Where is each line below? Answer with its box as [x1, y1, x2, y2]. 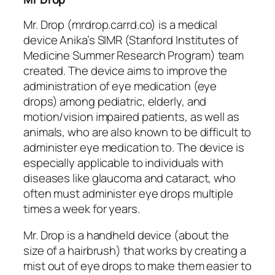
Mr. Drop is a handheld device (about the [23, 227, 229, 244]
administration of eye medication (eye [23, 77, 217, 94]
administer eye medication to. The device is [23, 139, 244, 155]
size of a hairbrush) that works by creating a [23, 242, 246, 259]
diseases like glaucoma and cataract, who [23, 169, 236, 186]
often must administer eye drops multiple [23, 185, 233, 201]
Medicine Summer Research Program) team [23, 47, 244, 63]
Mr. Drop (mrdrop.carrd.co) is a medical [23, 16, 218, 33]
